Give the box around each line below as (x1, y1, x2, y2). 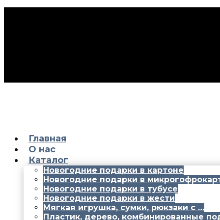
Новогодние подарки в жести (43, 193, 175, 203)
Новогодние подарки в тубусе (43, 184, 178, 193)
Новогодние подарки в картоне (43, 165, 184, 175)
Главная (28, 133, 66, 144)
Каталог (28, 155, 68, 165)
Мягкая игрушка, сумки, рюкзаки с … (43, 203, 204, 212)
